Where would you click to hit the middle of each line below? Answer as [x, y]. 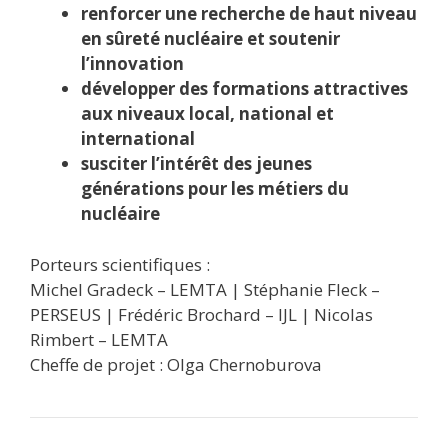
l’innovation [132, 63]
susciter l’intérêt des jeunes [196, 163]
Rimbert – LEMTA [99, 339]
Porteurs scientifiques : [120, 264]
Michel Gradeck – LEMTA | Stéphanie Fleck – [205, 289]
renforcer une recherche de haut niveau [249, 13]
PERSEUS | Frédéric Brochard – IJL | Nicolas [201, 314]
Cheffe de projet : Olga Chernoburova [176, 364]
